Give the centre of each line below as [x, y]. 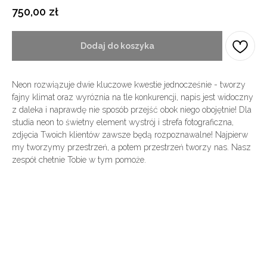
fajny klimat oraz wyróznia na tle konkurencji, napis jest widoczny [133, 97]
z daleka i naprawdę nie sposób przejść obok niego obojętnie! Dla [132, 110]
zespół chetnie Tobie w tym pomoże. [79, 160]
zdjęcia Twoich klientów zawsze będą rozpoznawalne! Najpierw [130, 135]
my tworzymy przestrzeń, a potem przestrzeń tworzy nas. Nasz [131, 148]
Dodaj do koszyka [117, 46]
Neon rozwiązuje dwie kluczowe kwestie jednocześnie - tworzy [129, 85]
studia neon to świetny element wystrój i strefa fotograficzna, [123, 122]
